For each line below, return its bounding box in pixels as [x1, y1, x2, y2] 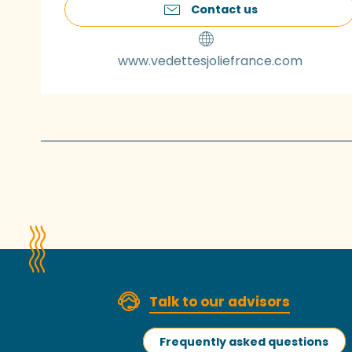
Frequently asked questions [159, 333, 329, 350]
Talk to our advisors [148, 292, 290, 312]
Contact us [190, 2, 258, 18]
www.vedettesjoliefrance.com [117, 52, 302, 71]
